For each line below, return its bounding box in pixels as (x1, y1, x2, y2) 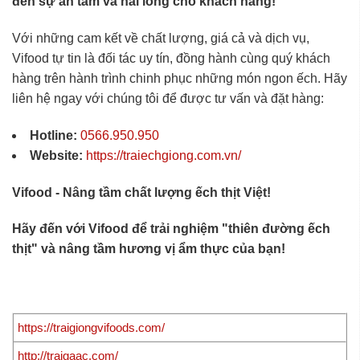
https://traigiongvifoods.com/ (18, 320, 165, 334)
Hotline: (30, 128, 77, 142)
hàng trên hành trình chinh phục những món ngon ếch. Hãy (12, 71, 347, 85)
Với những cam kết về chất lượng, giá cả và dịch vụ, (12, 31, 309, 45)
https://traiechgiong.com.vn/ (86, 148, 241, 162)
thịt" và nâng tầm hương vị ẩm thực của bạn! (12, 242, 285, 256)
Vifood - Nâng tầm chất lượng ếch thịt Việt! (12, 185, 271, 199)
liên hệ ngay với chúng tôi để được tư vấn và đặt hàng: (12, 91, 324, 105)
